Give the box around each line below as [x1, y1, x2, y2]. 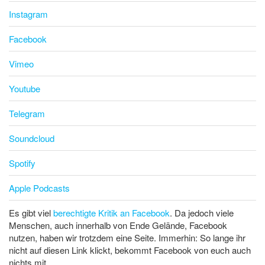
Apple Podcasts [9, 182, 70, 195]
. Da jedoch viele [170, 206, 234, 219]
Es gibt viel [9, 206, 53, 219]
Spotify [9, 157, 35, 170]
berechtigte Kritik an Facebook [53, 206, 170, 219]
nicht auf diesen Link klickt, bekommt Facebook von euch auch [9, 244, 251, 257]
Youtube [9, 82, 40, 95]
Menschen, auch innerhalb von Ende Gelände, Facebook [9, 219, 227, 232]
